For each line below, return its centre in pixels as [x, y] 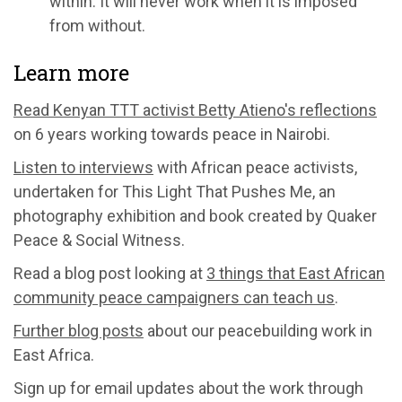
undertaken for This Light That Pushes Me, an [175, 191]
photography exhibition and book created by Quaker [195, 215]
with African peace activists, [255, 167]
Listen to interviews [83, 167]
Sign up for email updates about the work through [188, 388]
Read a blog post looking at [110, 273]
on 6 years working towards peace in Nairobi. [172, 134]
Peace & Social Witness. [99, 240]
